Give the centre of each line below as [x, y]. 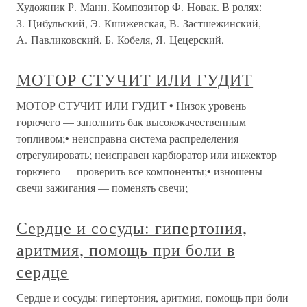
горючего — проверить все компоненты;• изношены [139, 171]
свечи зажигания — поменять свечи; [102, 187]
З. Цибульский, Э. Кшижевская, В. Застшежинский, [139, 23]
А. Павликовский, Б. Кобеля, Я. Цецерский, [120, 39]
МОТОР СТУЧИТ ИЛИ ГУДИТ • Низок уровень [131, 105]
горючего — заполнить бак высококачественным [131, 122]
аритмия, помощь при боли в [126, 249]
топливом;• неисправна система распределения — [134, 138]
